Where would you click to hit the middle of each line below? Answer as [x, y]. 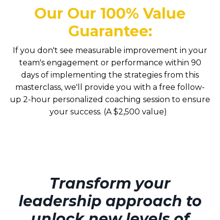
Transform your [110, 183]
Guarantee [108, 31]
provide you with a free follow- [144, 87]
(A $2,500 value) [135, 111]
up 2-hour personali [49, 99]
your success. [75, 111]
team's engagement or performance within [105, 62]
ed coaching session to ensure [151, 99]
